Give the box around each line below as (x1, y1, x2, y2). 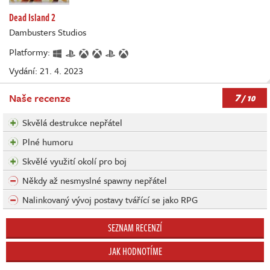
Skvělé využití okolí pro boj (22, 154, 127, 168)
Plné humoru (22, 134, 73, 148)
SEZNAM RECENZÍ (108, 220, 162, 235)
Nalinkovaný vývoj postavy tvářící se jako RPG (22, 192, 198, 206)
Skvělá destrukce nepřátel (22, 115, 122, 129)
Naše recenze (9, 90, 71, 105)
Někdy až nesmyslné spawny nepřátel (22, 173, 167, 187)
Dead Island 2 (9, 10, 55, 25)
